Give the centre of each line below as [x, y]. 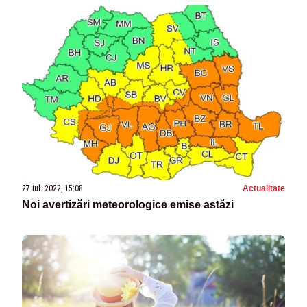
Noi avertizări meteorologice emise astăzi [128, 205]
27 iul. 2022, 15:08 [52, 189]
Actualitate [264, 189]
